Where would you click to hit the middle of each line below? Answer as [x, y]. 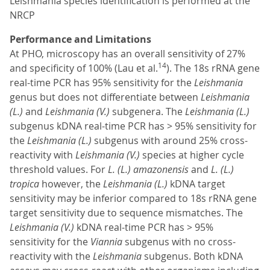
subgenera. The [149, 112]
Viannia [108, 242]
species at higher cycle [193, 155]
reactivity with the [51, 256]
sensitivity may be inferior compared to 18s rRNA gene [133, 199]
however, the [72, 184]
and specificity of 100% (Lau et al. [84, 68]
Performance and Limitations [80, 39]
